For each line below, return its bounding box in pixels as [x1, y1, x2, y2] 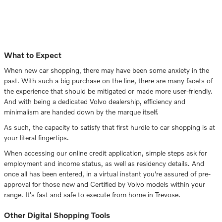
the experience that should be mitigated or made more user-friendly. [4, 87, 213, 95]
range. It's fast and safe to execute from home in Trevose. [4, 190, 180, 199]
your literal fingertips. [4, 133, 69, 142]
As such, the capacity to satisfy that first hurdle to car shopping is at [4, 123, 215, 131]
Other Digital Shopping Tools [4, 210, 110, 220]
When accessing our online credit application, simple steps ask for [4, 149, 207, 157]
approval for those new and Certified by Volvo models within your [4, 180, 205, 188]
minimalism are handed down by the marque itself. [4, 108, 159, 116]
